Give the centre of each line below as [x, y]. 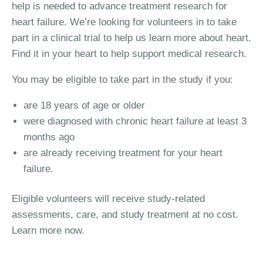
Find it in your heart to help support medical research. [129, 54]
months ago [49, 137]
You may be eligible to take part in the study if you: [122, 80]
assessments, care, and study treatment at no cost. [125, 214]
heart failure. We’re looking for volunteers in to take [124, 22]
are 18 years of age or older [84, 105]
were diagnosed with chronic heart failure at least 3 [135, 121]
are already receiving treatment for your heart [123, 153]
